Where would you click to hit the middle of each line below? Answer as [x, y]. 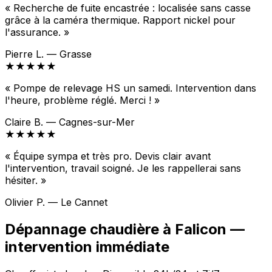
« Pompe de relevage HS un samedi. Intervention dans [131, 88]
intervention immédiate [87, 247]
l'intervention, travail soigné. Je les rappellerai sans [123, 168]
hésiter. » [25, 181]
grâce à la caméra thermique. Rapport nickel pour [120, 20]
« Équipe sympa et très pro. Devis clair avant [108, 156]
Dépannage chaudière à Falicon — [125, 229]
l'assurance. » [37, 32]
